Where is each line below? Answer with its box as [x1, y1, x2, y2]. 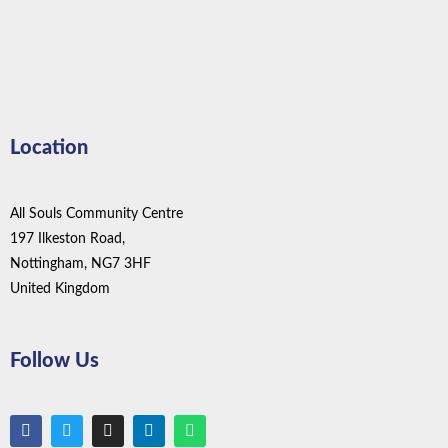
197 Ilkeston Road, [10, 232, 125, 247]
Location [10, 138, 88, 159]
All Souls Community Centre [10, 207, 183, 222]
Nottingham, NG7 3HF [10, 257, 151, 272]
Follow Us [10, 351, 99, 372]
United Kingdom [10, 282, 110, 297]
